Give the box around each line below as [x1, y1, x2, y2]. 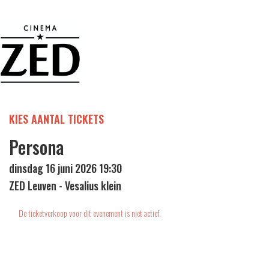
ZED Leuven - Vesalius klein [9, 178, 121, 194]
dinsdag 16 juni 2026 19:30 [9, 160, 122, 177]
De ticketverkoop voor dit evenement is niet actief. [19, 207, 161, 220]
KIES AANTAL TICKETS [9, 111, 104, 127]
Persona [9, 133, 64, 161]
